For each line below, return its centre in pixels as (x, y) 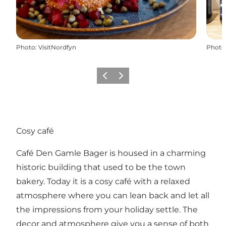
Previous (112, 79)
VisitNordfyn (57, 47)
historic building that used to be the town (101, 167)
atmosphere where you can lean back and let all (113, 196)
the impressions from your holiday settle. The (107, 210)
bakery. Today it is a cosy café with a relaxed (103, 182)
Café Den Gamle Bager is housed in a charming (111, 153)
